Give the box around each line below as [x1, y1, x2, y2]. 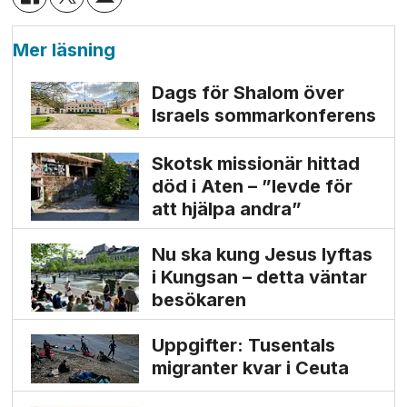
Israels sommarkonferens [151, 104, 376, 127]
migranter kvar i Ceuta [151, 357, 349, 380]
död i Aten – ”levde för [151, 175, 352, 198]
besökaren [151, 289, 246, 312]
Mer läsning [13, 39, 116, 62]
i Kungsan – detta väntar [151, 266, 367, 289]
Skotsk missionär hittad [151, 153, 360, 175]
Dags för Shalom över [151, 82, 344, 104]
